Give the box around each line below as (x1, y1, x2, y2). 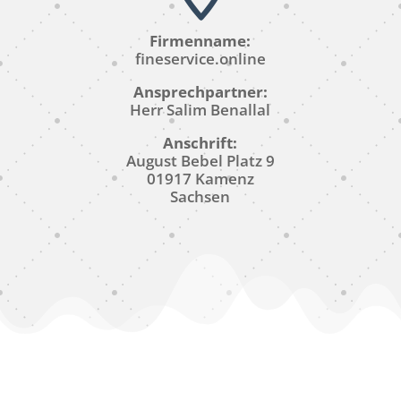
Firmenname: (149, 30, 252, 51)
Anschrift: (163, 132, 238, 153)
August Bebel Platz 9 (125, 149, 275, 171)
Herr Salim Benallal (130, 98, 271, 120)
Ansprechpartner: (132, 81, 268, 102)
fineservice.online (134, 47, 266, 69)
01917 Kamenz (146, 167, 254, 189)
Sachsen (170, 185, 231, 207)
